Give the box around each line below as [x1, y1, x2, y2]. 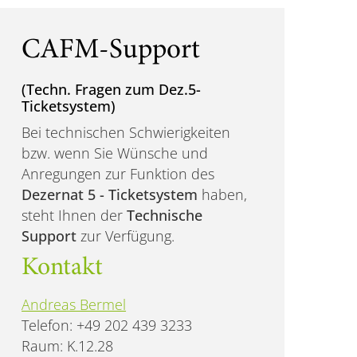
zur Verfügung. [80, 226, 175, 245]
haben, [198, 184, 248, 204]
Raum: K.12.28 [22, 335, 114, 355]
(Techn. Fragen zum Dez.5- [22, 80, 202, 100]
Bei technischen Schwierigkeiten [22, 122, 231, 142]
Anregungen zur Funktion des [22, 163, 215, 183]
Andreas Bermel [22, 294, 127, 314]
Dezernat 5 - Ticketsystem [22, 184, 198, 204]
